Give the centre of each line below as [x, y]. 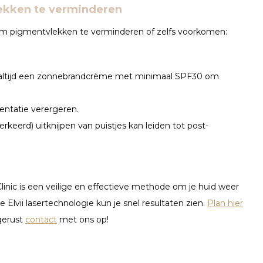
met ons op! [83, 219]
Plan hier [225, 203]
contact [41, 219]
